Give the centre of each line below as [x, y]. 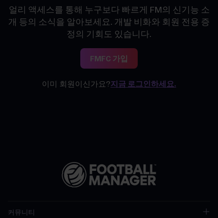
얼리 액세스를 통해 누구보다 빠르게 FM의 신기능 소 [109, 10]
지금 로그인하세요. [143, 84]
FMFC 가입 [109, 59]
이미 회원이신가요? [76, 84]
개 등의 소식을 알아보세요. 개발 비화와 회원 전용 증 [109, 22]
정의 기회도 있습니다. [109, 34]
